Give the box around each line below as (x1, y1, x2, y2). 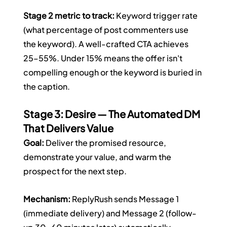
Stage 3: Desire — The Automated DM (23, 107, 202, 121)
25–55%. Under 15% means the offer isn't (23, 53, 184, 64)
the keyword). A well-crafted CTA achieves (23, 39, 191, 50)
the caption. (23, 81, 70, 92)
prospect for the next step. (23, 166, 127, 177)
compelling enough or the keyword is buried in (23, 67, 204, 78)
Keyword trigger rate (115, 10, 200, 21)
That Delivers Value (23, 122, 114, 135)
